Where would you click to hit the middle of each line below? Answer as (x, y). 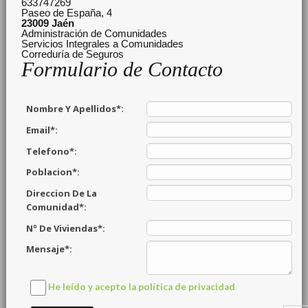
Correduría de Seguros (73, 54)
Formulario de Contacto (122, 69)
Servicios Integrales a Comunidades (103, 43)
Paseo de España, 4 (67, 12)
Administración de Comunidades (95, 33)
